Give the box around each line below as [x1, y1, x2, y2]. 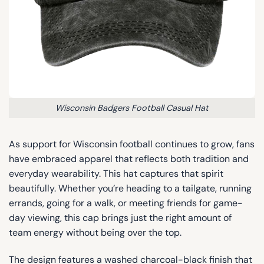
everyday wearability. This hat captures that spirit [9, 167, 223, 180]
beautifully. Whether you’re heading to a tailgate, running [9, 182, 252, 195]
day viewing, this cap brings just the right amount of [9, 212, 232, 225]
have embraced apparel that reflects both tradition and [9, 153, 249, 166]
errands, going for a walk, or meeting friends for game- [9, 197, 243, 210]
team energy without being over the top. [9, 226, 181, 239]
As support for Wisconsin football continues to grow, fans [9, 138, 255, 151]
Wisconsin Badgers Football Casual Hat [55, 102, 209, 113]
